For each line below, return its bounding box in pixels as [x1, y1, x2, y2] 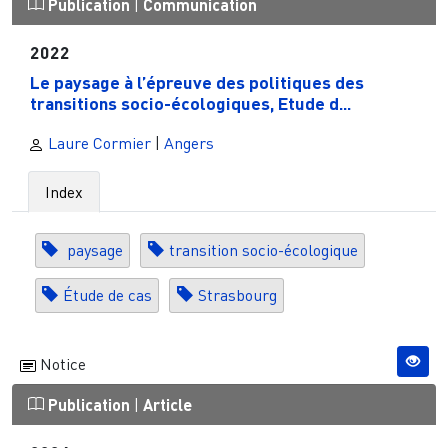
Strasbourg [197, 285, 277, 306]
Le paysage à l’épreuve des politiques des [29, 70, 364, 93]
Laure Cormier [44, 132, 151, 153]
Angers [164, 132, 214, 153]
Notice [36, 353, 86, 374]
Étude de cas [62, 285, 152, 306]
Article [143, 394, 192, 414]
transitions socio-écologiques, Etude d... [29, 91, 351, 114]
